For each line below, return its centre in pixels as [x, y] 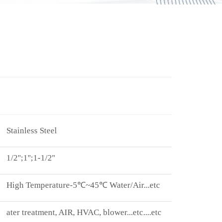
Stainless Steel [31, 131]
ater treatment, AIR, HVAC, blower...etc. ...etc [84, 212]
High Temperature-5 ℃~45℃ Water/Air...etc [83, 185]
